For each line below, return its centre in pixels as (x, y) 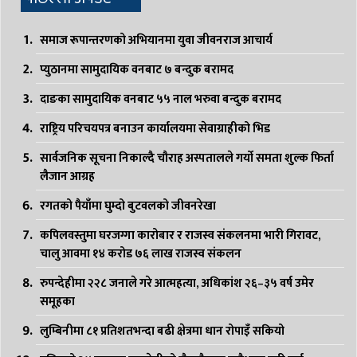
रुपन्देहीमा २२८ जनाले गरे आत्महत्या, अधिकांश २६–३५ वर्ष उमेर (177, 283)
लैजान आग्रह (67, 176)
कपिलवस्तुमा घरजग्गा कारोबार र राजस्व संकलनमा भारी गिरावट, (180, 235)
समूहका (57, 301)
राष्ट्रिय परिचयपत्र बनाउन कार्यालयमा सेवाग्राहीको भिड (155, 128)
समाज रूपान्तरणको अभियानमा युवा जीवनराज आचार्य (156, 40)
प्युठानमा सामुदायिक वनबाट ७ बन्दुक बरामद (137, 69)
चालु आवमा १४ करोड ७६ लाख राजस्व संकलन (141, 253)
